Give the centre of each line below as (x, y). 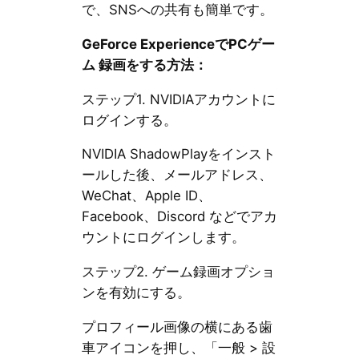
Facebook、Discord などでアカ (179, 217)
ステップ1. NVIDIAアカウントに (178, 99)
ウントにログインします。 (163, 238)
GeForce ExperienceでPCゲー (178, 44)
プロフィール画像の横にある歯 (177, 327)
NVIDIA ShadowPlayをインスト (178, 154)
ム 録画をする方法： (144, 65)
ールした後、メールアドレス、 (177, 175)
